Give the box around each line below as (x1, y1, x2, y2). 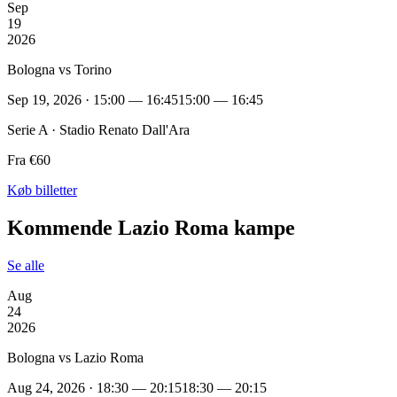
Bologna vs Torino (7, 61, 112, 77)
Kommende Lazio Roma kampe (7, 215, 295, 239)
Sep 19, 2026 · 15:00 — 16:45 (7, 91, 178, 107)
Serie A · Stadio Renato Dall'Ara (7, 121, 190, 137)
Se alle (7, 257, 44, 273)
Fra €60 (7, 152, 51, 167)
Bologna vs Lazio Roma (7, 349, 144, 365)
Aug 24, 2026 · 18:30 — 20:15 (7, 379, 182, 395)
